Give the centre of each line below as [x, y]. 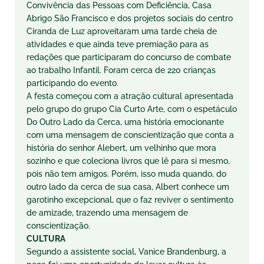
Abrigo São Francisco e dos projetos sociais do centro [130, 18]
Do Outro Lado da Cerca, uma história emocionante [125, 122]
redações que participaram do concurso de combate [129, 57]
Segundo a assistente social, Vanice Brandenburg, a [126, 252]
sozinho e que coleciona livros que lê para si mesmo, [128, 161]
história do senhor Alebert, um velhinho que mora [121, 148]
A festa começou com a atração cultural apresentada [130, 96]
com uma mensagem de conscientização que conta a [130, 135]
